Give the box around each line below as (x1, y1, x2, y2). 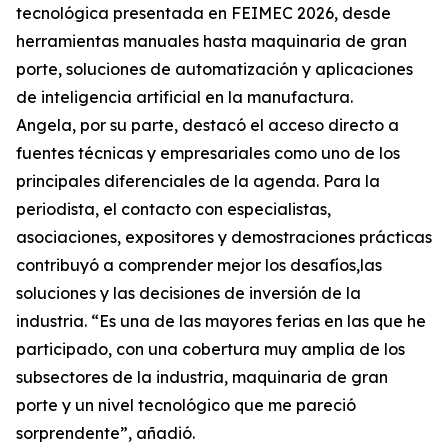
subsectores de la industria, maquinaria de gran (16, 367, 388, 388)
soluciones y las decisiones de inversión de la (16, 283, 361, 304)
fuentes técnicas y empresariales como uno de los (16, 143, 400, 164)
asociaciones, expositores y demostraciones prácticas (16, 227, 432, 248)
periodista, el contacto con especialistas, (16, 199, 331, 220)
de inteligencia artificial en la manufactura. (16, 87, 353, 108)
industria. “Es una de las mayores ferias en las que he (16, 311, 426, 332)
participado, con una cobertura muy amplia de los (16, 339, 405, 360)
